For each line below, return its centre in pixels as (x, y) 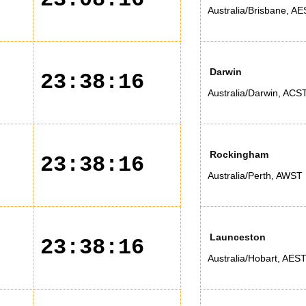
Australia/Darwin (243, 93)
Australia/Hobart (242, 258)
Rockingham (239, 154)
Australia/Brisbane (247, 10)
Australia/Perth (239, 176)
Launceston (238, 237)
